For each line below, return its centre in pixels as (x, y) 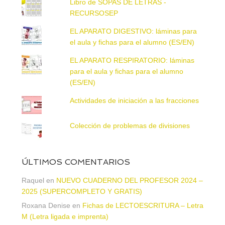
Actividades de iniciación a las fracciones (135, 100)
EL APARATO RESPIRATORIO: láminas (132, 60)
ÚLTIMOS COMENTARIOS (76, 162)
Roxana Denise (46, 205)
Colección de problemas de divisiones (130, 125)
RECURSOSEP (94, 13)
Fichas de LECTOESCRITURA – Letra (143, 205)
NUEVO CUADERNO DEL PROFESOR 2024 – (129, 180)
